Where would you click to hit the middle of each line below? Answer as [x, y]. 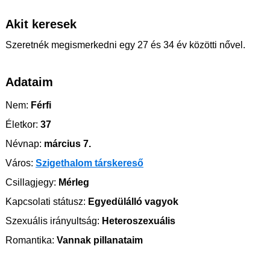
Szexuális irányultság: [52, 221]
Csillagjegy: [31, 183]
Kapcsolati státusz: [46, 202]
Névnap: [24, 144]
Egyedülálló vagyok [132, 202]
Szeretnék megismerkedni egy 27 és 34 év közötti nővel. [125, 45]
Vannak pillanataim [99, 240]
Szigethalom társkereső [89, 163]
